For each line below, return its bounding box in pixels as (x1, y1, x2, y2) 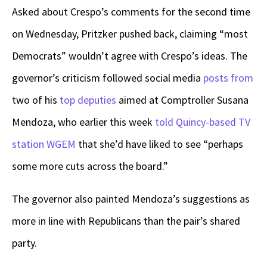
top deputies (60, 93, 116, 107)
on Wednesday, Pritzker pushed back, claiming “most (12, 27, 248, 41)
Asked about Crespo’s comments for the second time (12, 5, 250, 19)
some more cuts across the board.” (12, 159, 168, 173)
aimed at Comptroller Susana (116, 93, 249, 107)
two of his (12, 93, 60, 107)
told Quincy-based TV (155, 115, 250, 129)
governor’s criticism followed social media (12, 71, 203, 85)
